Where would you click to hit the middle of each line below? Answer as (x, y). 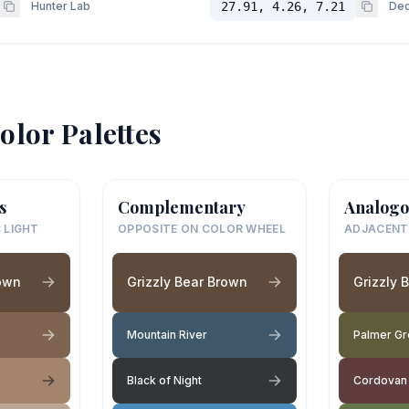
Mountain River (167, 334)
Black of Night (164, 380)
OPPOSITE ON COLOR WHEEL (202, 228)
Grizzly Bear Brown (187, 282)
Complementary (182, 207)
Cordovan (380, 380)
